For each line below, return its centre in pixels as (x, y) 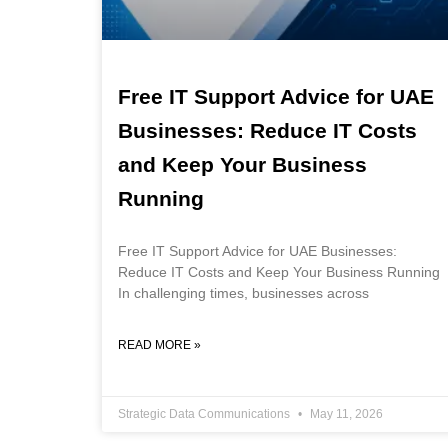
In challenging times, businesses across (243, 293)
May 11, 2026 (345, 414)
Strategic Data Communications (205, 414)
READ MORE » (159, 345)
